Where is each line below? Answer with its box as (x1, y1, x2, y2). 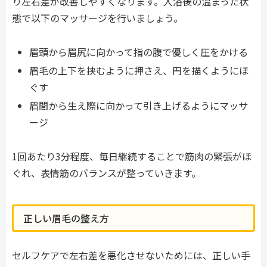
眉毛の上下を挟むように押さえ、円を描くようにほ (29, 63, 249, 78)
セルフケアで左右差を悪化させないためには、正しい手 (12, 248, 250, 263)
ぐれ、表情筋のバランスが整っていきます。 (12, 166, 201, 181)
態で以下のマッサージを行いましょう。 (12, 11, 183, 26)
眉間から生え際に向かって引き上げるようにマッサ (29, 98, 249, 113)
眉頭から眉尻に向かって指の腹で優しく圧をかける (29, 45, 249, 59)
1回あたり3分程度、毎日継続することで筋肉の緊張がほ (12, 149, 252, 164)
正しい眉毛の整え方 (23, 210, 109, 225)
